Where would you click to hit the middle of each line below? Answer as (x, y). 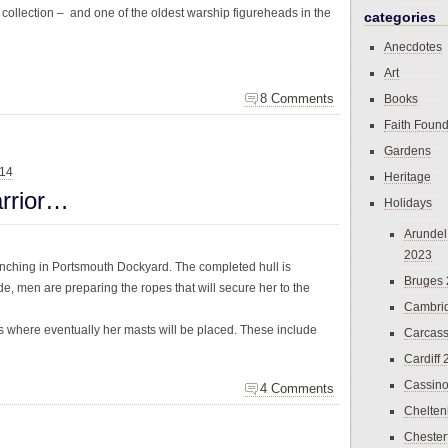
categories (400, 17)
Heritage (407, 177)
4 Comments (297, 389)
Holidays (408, 203)
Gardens (407, 151)
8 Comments (297, 99)
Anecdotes (413, 47)
